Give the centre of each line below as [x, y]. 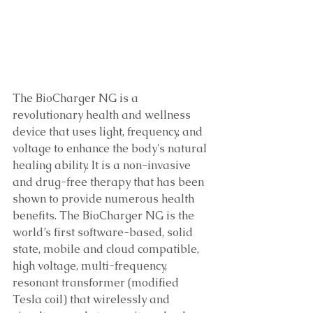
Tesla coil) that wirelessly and [93, 299]
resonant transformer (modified [97, 283]
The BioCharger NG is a [77, 98]
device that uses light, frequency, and [109, 132]
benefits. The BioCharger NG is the [105, 216]
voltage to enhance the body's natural [111, 148]
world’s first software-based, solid [104, 232]
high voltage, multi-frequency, [91, 266]
